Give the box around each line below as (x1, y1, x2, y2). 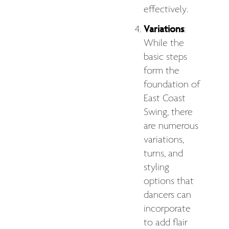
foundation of (144, 78, 200, 91)
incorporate (144, 202, 191, 215)
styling (144, 161, 169, 174)
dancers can (144, 189, 191, 201)
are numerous (144, 120, 198, 132)
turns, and (144, 147, 183, 160)
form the (144, 64, 179, 77)
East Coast (144, 92, 186, 105)
